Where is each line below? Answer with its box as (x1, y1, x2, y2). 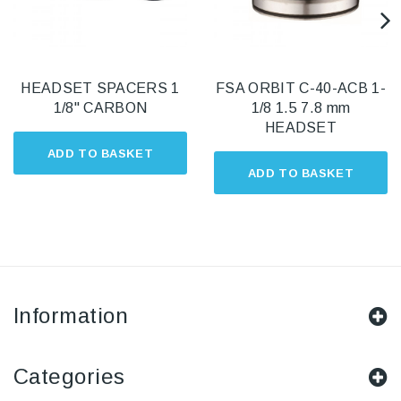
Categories (13, 364, 125, 389)
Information (13, 303, 129, 328)
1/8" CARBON (53, 100, 148, 116)
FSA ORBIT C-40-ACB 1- (216, 81, 386, 97)
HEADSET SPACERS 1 (21, 81, 180, 97)
